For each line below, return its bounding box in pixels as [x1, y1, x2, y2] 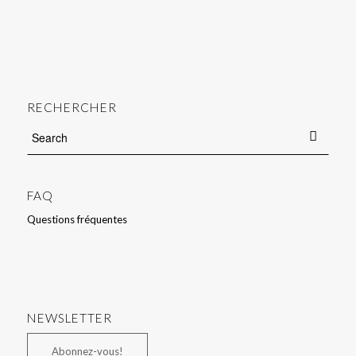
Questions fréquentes [26, 213, 127, 226]
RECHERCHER [26, 100, 117, 115]
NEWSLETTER [26, 311, 112, 326]
